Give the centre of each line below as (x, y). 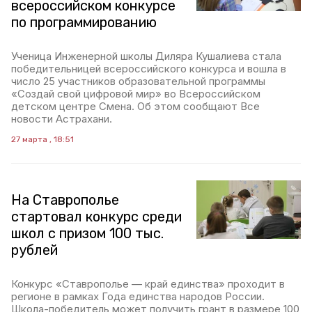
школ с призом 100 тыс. (87, 233)
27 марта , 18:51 (42, 139)
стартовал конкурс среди (96, 217)
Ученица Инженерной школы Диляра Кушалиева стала (146, 56)
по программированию (84, 22)
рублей (34, 250)
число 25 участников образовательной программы (138, 81)
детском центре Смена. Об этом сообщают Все (135, 106)
